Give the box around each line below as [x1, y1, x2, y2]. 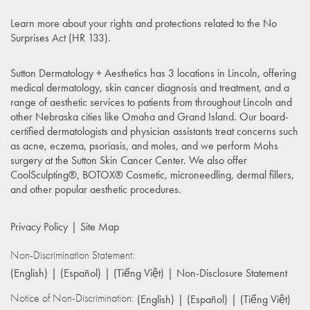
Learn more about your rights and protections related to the [10, 15, 263, 30]
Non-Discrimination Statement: [10, 247, 134, 262]
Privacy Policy [10, 219, 68, 234]
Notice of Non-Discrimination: [10, 290, 134, 305]
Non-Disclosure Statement [176, 265, 287, 280]
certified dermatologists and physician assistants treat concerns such [10, 123, 298, 138]
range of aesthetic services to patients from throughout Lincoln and [10, 94, 292, 109]
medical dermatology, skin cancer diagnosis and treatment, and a [10, 80, 289, 95]
